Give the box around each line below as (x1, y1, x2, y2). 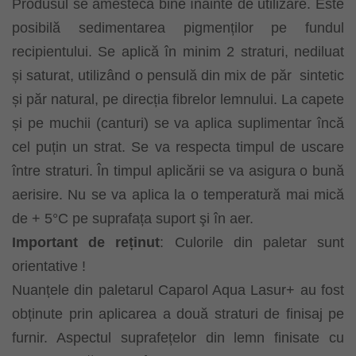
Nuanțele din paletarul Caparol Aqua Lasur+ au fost (12, 281, 344, 298)
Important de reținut (12, 234, 161, 250)
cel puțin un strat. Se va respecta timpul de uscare (12, 138, 344, 155)
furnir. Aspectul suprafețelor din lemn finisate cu (12, 329, 344, 346)
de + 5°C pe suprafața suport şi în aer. (12, 210, 253, 226)
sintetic (300, 67, 345, 83)
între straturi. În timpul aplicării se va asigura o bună (12, 162, 344, 179)
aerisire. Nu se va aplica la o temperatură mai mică (12, 186, 344, 203)
